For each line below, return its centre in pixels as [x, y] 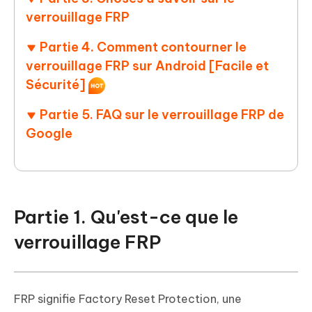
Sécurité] [56, 85]
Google [49, 134]
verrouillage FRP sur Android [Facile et [147, 66]
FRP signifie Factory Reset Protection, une [128, 299]
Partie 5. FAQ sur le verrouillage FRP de [162, 115]
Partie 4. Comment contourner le [143, 47]
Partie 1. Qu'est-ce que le [126, 217]
